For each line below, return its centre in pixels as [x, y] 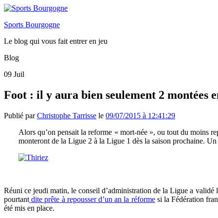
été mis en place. [29, 208]
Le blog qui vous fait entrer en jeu [56, 41]
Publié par [20, 115]
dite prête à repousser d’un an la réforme [92, 199]
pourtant [17, 199]
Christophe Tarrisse [67, 115]
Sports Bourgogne [32, 25]
